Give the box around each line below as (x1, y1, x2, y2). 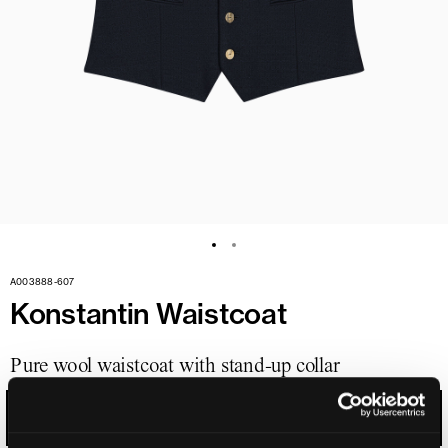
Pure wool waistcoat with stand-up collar (10, 353, 340, 377)
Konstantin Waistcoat (10, 296, 287, 331)
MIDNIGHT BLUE (31, 411, 123, 425)
